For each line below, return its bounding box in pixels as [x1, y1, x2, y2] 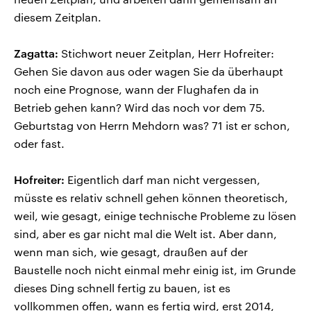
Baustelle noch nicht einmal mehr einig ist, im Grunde [14, 262, 296, 276]
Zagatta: [14, 46, 58, 60]
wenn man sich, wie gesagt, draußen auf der [14, 244, 248, 258]
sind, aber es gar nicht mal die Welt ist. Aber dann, [14, 226, 277, 240]
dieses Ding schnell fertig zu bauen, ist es [14, 280, 230, 294]
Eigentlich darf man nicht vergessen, [65, 172, 260, 186]
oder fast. [14, 136, 65, 150]
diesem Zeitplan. [14, 10, 101, 24]
